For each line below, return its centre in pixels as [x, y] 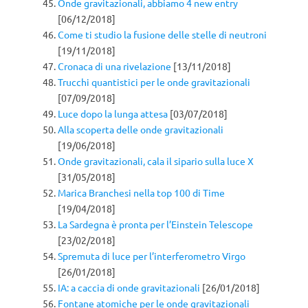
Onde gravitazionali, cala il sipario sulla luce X [156, 161]
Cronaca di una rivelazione [114, 66]
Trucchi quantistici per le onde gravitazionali [154, 81]
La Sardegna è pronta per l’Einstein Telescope [155, 224]
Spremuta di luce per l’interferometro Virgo [152, 255]
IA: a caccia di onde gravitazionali [129, 287]
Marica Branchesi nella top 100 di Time [141, 192]
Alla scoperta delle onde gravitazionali [141, 129]
